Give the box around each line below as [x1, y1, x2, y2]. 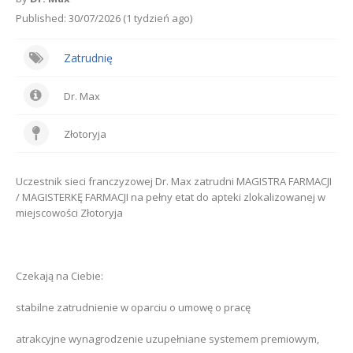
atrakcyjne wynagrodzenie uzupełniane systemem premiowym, [16, 332, 319, 347]
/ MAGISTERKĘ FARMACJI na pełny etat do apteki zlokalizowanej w [16, 190, 325, 205]
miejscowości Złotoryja [16, 206, 123, 221]
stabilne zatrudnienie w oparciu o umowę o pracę [16, 300, 251, 315]
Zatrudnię [64, 50, 113, 65]
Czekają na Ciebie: [16, 269, 103, 284]
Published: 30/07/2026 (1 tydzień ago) [16, 11, 192, 26]
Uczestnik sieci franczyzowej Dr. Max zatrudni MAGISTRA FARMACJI [16, 174, 332, 189]
